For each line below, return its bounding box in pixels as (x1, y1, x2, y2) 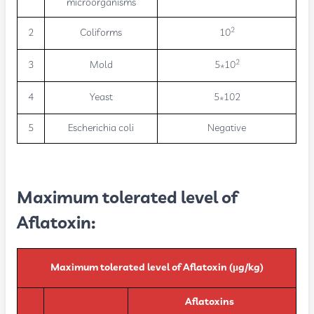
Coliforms (80, 26, 123, 41)
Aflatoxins (185, 295, 240, 310)
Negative (207, 121, 247, 136)
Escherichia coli (68, 121, 135, 136)
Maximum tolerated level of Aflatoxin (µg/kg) (50, 261, 264, 275)
